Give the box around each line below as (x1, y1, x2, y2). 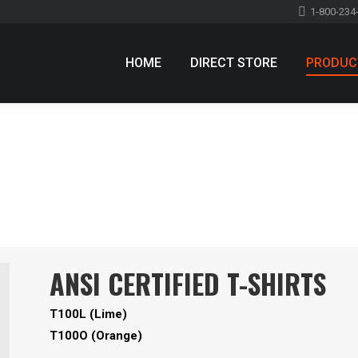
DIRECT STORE (190, 55, 277, 70)
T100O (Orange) (49, 328, 142, 343)
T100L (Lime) (49, 307, 127, 321)
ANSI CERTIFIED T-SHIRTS (49, 263, 326, 304)
